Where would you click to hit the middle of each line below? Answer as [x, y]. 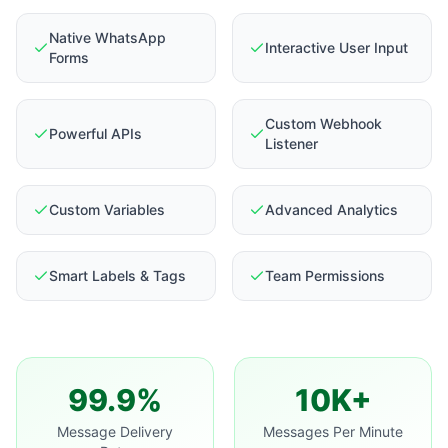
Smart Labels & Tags [117, 275]
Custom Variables [107, 209]
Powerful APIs [95, 133]
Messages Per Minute [333, 431]
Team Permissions [325, 275]
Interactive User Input [336, 47]
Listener [291, 143]
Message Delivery [115, 431]
